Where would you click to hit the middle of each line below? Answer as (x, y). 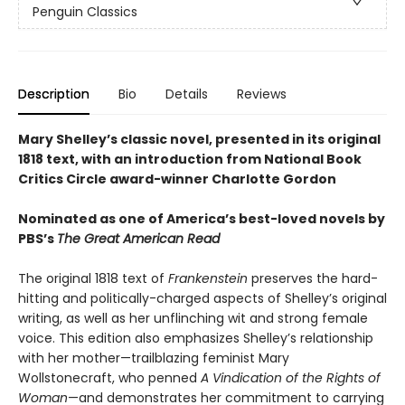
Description (54, 94)
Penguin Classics (85, 11)
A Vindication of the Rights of (291, 378)
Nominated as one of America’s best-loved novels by (202, 219)
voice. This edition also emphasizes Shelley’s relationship (196, 339)
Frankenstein (208, 279)
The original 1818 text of (93, 279)
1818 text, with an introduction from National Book (190, 160)
